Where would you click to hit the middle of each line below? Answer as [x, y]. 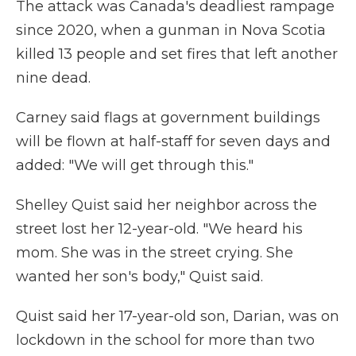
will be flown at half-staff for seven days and [173, 141]
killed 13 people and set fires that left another [177, 54]
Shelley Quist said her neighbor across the [166, 205]
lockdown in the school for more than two [165, 340]
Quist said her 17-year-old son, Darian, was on [178, 316]
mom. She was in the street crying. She [155, 253]
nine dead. [53, 78]
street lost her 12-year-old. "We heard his [159, 229]
